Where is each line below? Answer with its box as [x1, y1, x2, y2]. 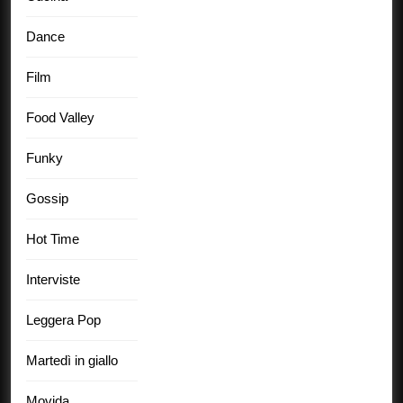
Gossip [26, 190, 68, 206]
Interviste [26, 271, 80, 287]
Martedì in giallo [26, 352, 118, 368]
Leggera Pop [26, 311, 101, 327]
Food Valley [26, 109, 94, 125]
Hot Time [26, 230, 79, 246]
